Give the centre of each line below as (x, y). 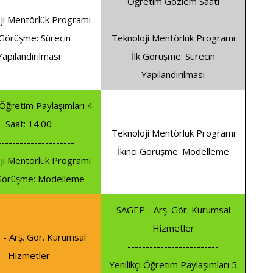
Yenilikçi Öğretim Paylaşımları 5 (173, 265)
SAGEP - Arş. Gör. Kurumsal (173, 210)
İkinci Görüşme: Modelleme (173, 151)
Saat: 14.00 (29, 124)
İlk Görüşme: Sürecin (173, 56)
